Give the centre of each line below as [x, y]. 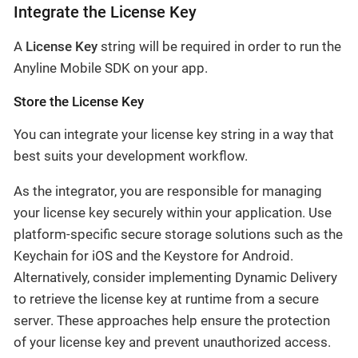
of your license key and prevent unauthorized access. [172, 342]
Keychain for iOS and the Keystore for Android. [153, 256]
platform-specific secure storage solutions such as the [178, 235]
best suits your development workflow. [131, 156]
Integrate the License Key [105, 13]
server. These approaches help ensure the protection [172, 321]
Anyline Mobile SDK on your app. [111, 68]
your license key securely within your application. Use [173, 213]
